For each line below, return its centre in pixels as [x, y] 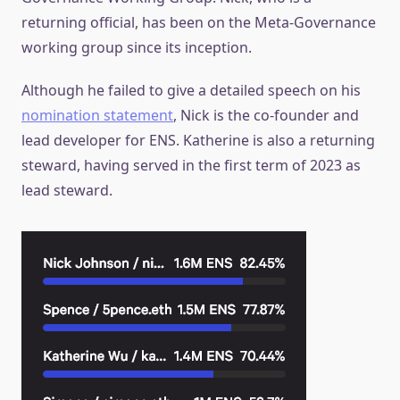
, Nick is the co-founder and [266, 115]
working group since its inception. [137, 47]
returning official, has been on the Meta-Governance [199, 22]
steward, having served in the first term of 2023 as [191, 165]
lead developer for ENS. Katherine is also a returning [198, 140]
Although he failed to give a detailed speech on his [191, 90]
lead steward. [67, 190]
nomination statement [97, 115]
